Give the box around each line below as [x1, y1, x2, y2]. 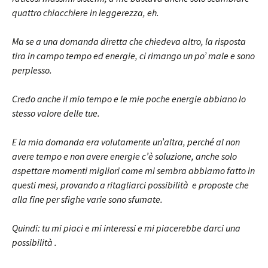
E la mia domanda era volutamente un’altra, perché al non [12, 136, 240, 148]
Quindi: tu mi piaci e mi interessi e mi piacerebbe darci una [12, 222, 240, 234]
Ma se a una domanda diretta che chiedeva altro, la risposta [12, 35, 246, 47]
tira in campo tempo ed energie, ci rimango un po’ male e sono [12, 50, 255, 62]
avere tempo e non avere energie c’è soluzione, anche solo [12, 150, 237, 162]
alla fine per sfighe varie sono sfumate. [12, 193, 163, 205]
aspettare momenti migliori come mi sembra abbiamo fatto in [12, 165, 255, 176]
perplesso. [12, 64, 52, 76]
